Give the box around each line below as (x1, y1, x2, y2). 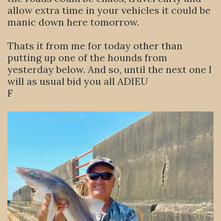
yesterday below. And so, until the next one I (7, 63, 212, 75)
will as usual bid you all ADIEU (7, 75, 148, 87)
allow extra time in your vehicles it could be (7, 4, 211, 16)
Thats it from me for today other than (7, 39, 183, 52)
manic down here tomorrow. (7, 16, 139, 28)
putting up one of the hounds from (7, 51, 167, 64)
